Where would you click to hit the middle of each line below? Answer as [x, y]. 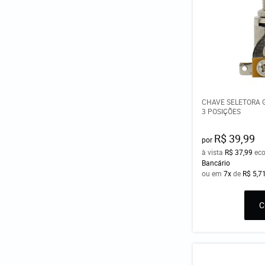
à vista [214, 152]
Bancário [216, 162]
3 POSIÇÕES [222, 111]
